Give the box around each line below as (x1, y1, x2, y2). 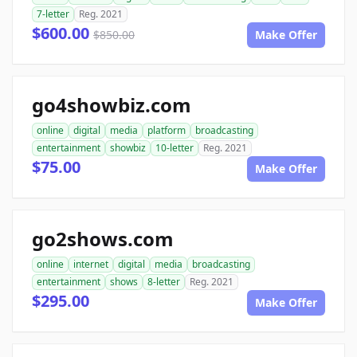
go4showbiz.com (32, 92, 191, 118)
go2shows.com (32, 226, 174, 252)
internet (73, 257, 108, 271)
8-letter (147, 275, 180, 288)
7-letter (37, 7, 69, 21)
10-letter (155, 141, 194, 155)
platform (147, 124, 186, 137)
